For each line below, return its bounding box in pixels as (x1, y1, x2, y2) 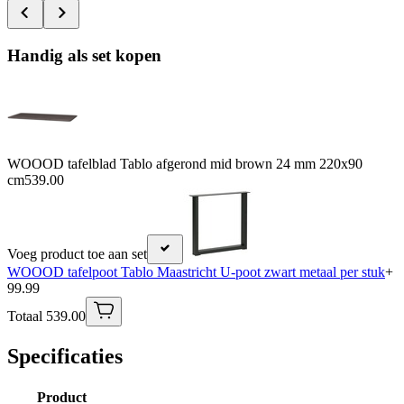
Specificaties (7, 344, 123, 369)
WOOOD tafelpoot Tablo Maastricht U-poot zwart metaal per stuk (7, 264, 385, 280)
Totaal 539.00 (7, 308, 86, 325)
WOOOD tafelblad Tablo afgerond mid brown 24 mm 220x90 (7, 156, 363, 172)
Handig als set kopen (7, 45, 161, 65)
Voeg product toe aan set (7, 246, 147, 262)
